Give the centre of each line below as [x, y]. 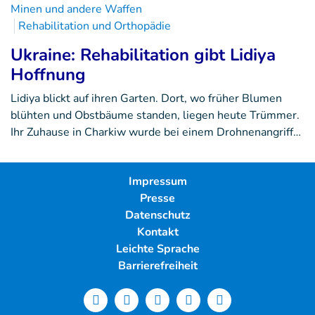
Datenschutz [157, 216]
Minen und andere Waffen [76, 9]
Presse [157, 199]
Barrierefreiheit [157, 266]
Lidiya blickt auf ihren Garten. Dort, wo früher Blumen [146, 99]
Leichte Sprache [157, 249]
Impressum [157, 182]
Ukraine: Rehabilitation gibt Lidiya [143, 55]
